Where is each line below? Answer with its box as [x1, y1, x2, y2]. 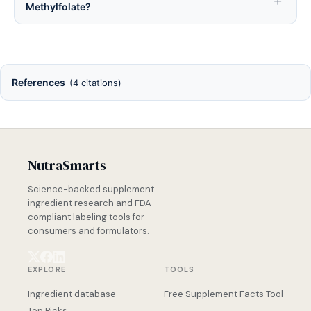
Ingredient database [28, 288, 116, 300]
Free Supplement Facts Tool [164, 288, 283, 300]
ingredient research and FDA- [28, 197, 156, 209]
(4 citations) [69, 77, 121, 88]
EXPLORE [28, 264, 66, 274]
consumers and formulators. [28, 225, 149, 237]
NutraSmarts [28, 155, 106, 175]
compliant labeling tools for [28, 211, 144, 223]
